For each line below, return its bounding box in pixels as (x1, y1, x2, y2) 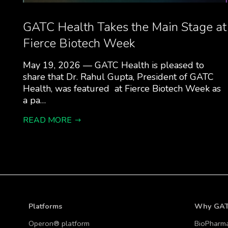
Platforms (28, 201, 62, 211)
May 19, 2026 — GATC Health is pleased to (22, 59, 204, 71)
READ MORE (22, 115, 72, 126)
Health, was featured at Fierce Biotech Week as (22, 82, 221, 95)
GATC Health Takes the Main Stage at (22, 19, 226, 35)
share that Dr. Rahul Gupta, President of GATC (22, 71, 214, 83)
